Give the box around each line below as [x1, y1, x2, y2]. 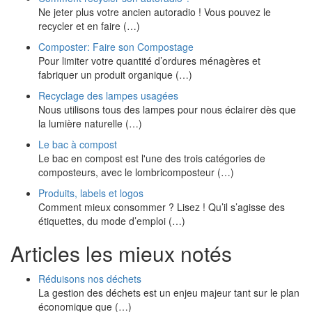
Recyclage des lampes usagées [38, 88, 178, 102]
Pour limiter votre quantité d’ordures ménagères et [38, 54, 260, 68]
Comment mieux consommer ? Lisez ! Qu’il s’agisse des [38, 200, 285, 214]
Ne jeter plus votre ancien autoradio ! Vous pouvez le [38, 5, 271, 19]
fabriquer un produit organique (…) [38, 68, 192, 81]
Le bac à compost [38, 137, 117, 151]
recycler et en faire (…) [38, 19, 140, 33]
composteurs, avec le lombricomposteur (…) [38, 165, 234, 179]
